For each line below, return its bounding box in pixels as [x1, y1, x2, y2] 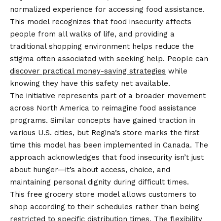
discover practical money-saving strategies [10, 66, 166, 75]
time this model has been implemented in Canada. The [10, 140, 208, 149]
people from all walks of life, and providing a [10, 29, 175, 38]
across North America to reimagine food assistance [10, 103, 196, 112]
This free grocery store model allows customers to [10, 189, 196, 199]
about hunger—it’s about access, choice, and [10, 165, 170, 174]
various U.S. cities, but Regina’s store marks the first [10, 128, 199, 137]
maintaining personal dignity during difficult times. [10, 177, 189, 186]
